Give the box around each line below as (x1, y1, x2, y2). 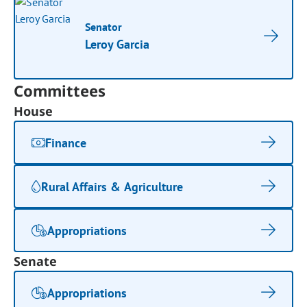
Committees (14, 80, 106, 101)
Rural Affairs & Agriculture (41, 178, 183, 195)
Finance (45, 134, 87, 151)
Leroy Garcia (85, 36, 150, 52)
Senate (14, 253, 58, 269)
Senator (85, 20, 123, 34)
